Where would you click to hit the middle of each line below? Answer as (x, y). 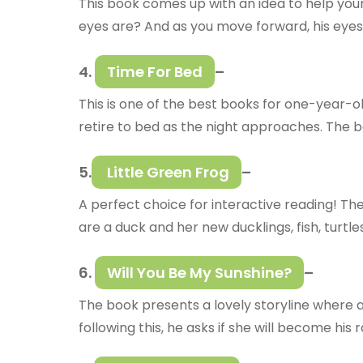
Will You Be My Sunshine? (199, 273)
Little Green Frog (167, 173)
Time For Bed (155, 72)
